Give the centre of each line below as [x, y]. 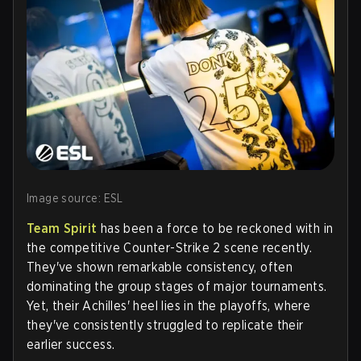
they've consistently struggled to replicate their [165, 325]
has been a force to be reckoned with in [215, 228]
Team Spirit [62, 228]
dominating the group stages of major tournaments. [177, 286]
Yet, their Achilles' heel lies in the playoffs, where [169, 305]
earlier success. [71, 344]
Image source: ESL [75, 198]
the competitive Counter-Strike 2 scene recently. [170, 247]
